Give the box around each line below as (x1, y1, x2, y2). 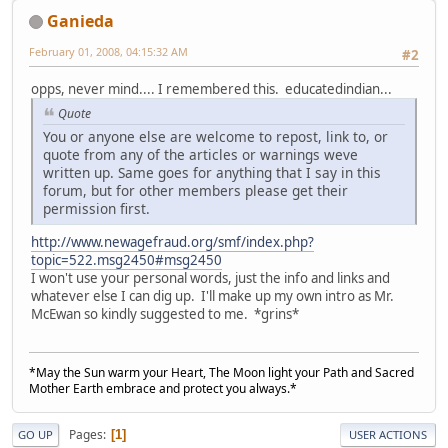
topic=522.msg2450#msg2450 (31, 250, 222, 269)
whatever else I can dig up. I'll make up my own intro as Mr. (31, 286, 394, 305)
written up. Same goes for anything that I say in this (43, 162, 381, 182)
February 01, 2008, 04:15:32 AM (29, 43, 188, 59)
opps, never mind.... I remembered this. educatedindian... (31, 80, 392, 99)
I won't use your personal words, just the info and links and (31, 268, 390, 287)
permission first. (43, 198, 150, 218)
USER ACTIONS (349, 427, 427, 443)
